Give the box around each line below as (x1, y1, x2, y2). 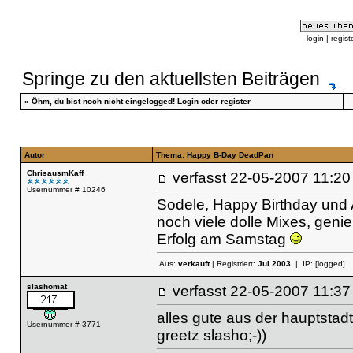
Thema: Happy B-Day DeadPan (155, 150, 273, 159)
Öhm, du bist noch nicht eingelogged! (31, 97, 177, 106)
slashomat (26, 282, 67, 291)
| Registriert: (209, 259, 258, 269)
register (220, 97, 251, 106)
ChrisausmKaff (26, 169, 84, 177)
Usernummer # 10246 (26, 185, 106, 194)
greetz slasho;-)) (156, 326, 266, 344)
